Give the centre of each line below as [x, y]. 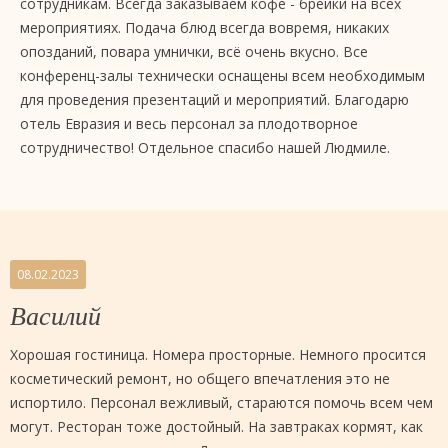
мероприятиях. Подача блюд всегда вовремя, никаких [204, 27]
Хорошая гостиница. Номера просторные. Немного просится [218, 354]
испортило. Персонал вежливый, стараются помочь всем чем [221, 402]
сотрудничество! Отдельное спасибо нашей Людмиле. [205, 147]
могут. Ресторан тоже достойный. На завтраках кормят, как [216, 426]
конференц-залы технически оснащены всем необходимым [222, 75]
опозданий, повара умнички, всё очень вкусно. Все [194, 51]
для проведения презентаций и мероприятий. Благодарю [214, 99]
